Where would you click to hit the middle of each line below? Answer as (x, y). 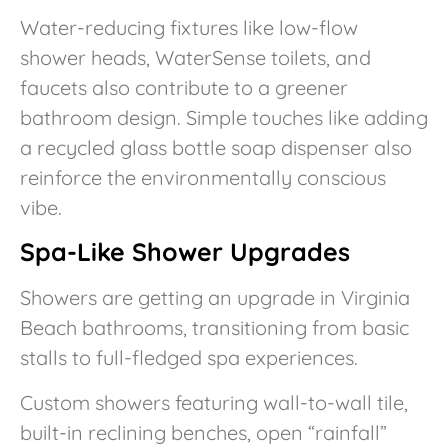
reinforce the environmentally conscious (203, 177)
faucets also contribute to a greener (184, 87)
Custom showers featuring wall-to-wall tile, (214, 402)
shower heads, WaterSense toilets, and (195, 57)
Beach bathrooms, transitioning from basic (214, 328)
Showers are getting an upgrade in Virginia (215, 298)
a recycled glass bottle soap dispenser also (216, 147)
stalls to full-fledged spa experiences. (189, 358)
